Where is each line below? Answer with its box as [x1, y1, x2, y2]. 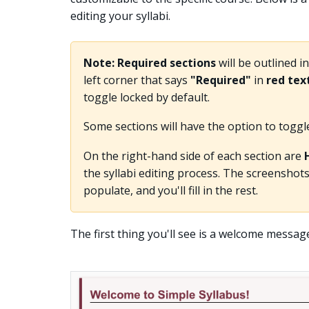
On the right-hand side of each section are [83, 148, 304, 163]
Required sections [117, 54, 216, 70]
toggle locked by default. [83, 89, 210, 105]
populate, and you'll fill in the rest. [83, 182, 258, 198]
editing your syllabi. [70, 8, 170, 24]
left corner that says [83, 72, 190, 88]
